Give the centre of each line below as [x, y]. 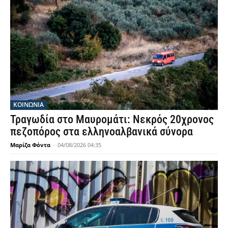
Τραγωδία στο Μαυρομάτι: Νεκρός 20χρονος [112, 120]
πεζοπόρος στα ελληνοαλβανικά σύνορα [102, 132]
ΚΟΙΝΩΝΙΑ [28, 105]
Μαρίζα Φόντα [30, 145]
